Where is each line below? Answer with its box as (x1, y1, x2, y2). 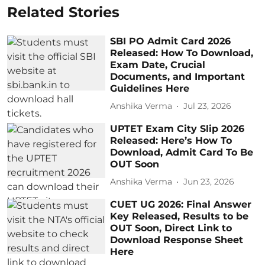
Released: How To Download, (110, 47, 254, 59)
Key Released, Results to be (110, 210, 249, 222)
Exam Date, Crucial (110, 59, 206, 70)
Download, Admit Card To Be (110, 146, 254, 158)
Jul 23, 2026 (183, 101, 232, 112)
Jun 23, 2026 (183, 176, 235, 188)
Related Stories (7, 3, 119, 21)
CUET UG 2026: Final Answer (110, 198, 252, 210)
